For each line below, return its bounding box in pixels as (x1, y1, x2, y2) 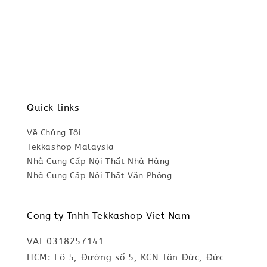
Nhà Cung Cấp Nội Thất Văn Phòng (27, 170, 172, 181)
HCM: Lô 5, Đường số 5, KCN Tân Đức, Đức (27, 252, 224, 263)
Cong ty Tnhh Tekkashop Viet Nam (27, 210, 191, 222)
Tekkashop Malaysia (27, 142, 114, 153)
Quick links (27, 102, 79, 114)
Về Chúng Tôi (27, 128, 82, 138)
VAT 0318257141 (27, 236, 104, 247)
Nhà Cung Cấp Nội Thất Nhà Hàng (27, 156, 170, 167)
